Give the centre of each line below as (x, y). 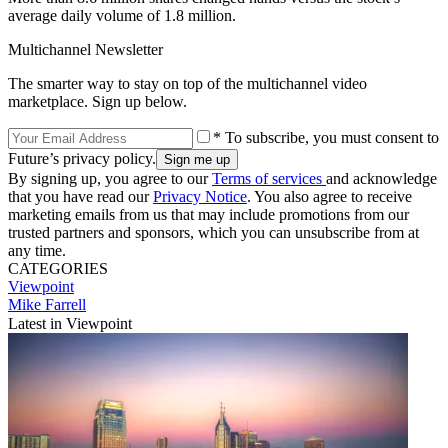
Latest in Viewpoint (70, 323)
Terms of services (269, 178)
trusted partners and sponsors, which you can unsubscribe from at (213, 232)
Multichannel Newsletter (85, 49)
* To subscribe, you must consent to (326, 137)
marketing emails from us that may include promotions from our (208, 214)
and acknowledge (381, 178)
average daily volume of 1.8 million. (122, 15)
